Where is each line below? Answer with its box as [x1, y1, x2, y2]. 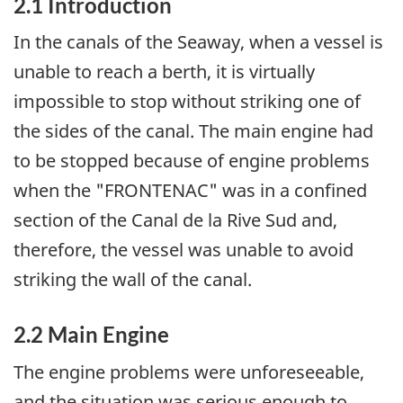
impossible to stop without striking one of [13, 89, 361, 114]
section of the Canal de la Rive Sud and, [13, 208, 337, 233]
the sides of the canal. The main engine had [13, 119, 373, 144]
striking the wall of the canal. [13, 267, 252, 292]
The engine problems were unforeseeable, [13, 359, 364, 384]
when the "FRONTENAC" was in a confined [13, 178, 367, 203]
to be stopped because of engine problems [13, 148, 370, 174]
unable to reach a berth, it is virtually [13, 59, 315, 85]
